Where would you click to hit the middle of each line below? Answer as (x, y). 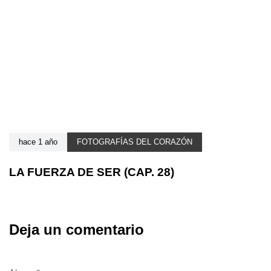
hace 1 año (38, 142)
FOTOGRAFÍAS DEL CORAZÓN (135, 142)
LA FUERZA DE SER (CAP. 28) (92, 172)
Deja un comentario (77, 229)
